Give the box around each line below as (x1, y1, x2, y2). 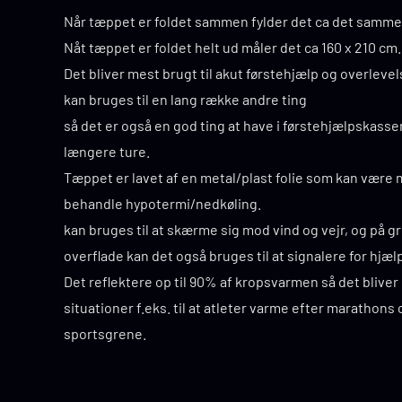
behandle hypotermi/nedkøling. (64, 195, 261, 213)
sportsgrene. (64, 325, 146, 343)
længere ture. (64, 143, 150, 161)
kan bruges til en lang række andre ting (64, 91, 307, 109)
